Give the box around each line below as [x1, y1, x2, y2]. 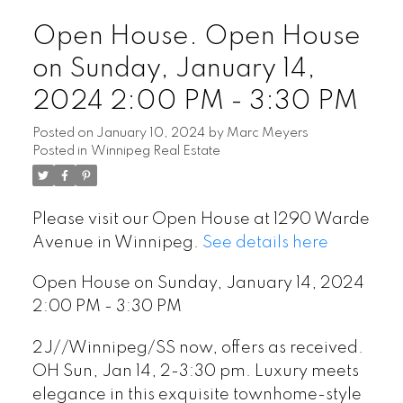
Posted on [31, 126, 96, 139]
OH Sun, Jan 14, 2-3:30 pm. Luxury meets [31, 363, 359, 380]
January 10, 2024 [95, 126, 205, 139]
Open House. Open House [31, 22, 361, 50]
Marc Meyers [226, 126, 309, 139]
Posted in [31, 144, 87, 157]
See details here [201, 234, 328, 251]
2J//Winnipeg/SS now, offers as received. [31, 340, 363, 356]
